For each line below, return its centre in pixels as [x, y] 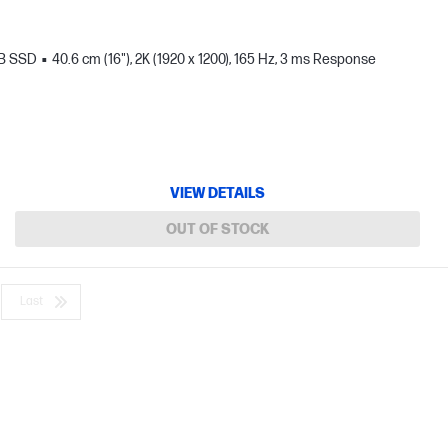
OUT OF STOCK [217, 229]
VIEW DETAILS [217, 193]
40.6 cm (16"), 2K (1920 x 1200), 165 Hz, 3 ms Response [214, 60]
